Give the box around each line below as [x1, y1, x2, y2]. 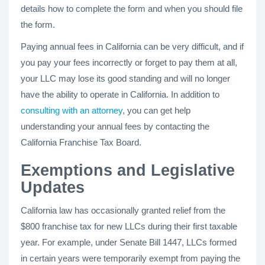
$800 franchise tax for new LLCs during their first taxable [21, 221, 237, 231]
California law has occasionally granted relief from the [21, 205, 225, 215]
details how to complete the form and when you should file [21, 4, 243, 14]
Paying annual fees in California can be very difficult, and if [21, 41, 244, 51]
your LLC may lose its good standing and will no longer [21, 73, 230, 83]
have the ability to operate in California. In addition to [21, 89, 219, 99]
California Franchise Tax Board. [21, 137, 141, 147]
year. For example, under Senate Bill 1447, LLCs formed [21, 237, 237, 247]
